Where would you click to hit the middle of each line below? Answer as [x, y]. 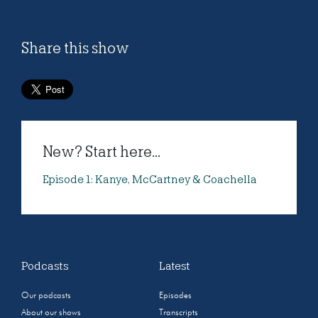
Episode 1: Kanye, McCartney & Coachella [150, 180]
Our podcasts [46, 296]
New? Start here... [102, 152]
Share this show [75, 49]
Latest [175, 267]
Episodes [175, 296]
